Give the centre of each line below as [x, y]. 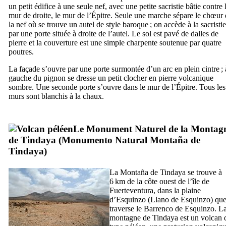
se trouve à [204, 172]
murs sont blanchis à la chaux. [56, 96]
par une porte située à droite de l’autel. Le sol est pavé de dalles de [114, 33]
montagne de [131, 217]
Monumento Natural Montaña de [131, 140]
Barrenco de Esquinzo [179, 208]
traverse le [127, 208]
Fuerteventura [131, 190]
